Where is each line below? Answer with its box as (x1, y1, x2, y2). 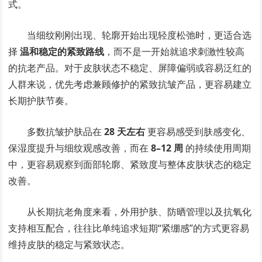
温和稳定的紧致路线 (20, 45, 105, 58)
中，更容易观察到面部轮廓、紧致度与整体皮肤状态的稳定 (8, 158, 252, 171)
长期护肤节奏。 (8, 94, 74, 107)
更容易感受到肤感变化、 (145, 125, 251, 138)
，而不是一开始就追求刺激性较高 (104, 45, 245, 58)
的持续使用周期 (183, 142, 251, 154)
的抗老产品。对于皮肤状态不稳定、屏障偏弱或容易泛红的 (8, 61, 252, 74)
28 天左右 (104, 125, 146, 138)
